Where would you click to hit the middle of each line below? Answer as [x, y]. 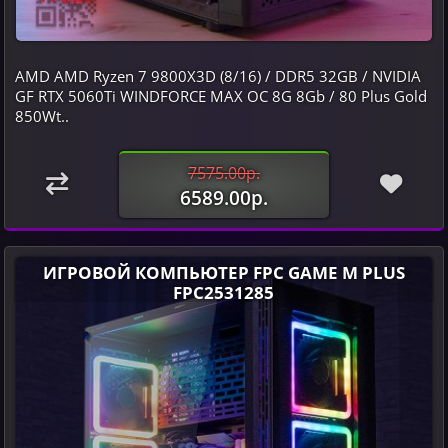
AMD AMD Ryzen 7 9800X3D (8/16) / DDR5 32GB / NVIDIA [217, 75]
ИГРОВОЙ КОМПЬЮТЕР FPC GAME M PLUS [223, 271]
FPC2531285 [224, 291]
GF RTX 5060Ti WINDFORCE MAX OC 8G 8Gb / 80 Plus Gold [220, 95]
